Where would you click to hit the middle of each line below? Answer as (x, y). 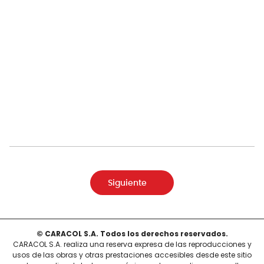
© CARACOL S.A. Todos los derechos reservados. (132, 233)
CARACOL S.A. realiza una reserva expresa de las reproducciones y (132, 244)
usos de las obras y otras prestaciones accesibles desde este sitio (132, 255)
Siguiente (127, 183)
